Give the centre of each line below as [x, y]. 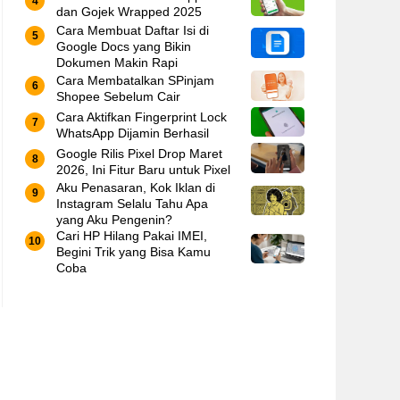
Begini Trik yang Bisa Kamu [133, 252]
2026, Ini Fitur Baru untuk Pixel [143, 169]
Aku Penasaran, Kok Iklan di [136, 187]
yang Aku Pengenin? [114, 220]
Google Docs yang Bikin [124, 46]
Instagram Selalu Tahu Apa [132, 204]
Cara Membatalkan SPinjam [135, 81]
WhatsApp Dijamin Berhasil [133, 133]
